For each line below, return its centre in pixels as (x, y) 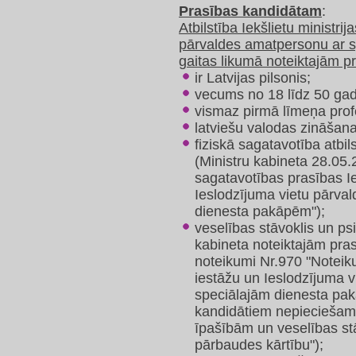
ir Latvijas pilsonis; (253, 78)
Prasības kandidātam (250, 12)
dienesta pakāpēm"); (260, 212)
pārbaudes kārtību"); (259, 345)
